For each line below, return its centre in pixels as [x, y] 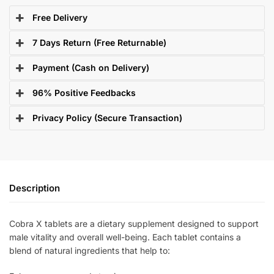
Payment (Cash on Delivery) [91, 67]
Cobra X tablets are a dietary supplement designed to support [134, 224]
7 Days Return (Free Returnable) [100, 42]
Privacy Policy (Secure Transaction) [108, 117]
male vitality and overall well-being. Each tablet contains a [125, 237]
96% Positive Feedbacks [84, 92]
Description [35, 188]
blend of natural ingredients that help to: [90, 251]
